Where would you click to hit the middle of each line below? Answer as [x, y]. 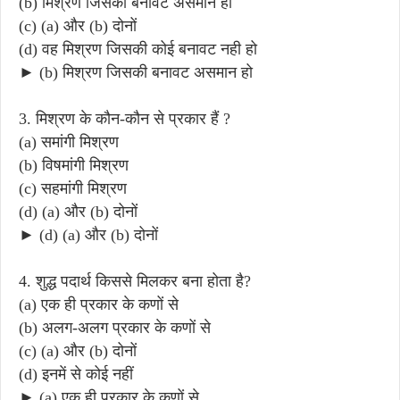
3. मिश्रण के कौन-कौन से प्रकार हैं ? [125, 118]
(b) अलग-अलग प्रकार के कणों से [115, 327]
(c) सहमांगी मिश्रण [73, 188]
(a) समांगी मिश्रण [69, 142]
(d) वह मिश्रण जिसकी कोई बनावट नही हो [138, 49]
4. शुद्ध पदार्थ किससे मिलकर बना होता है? [135, 281]
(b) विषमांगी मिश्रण [74, 165]
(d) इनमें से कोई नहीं [76, 374]
